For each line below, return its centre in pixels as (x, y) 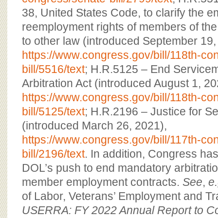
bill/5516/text (53, 69)
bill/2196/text (53, 154)
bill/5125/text (53, 111)
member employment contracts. (102, 182)
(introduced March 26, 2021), (94, 126)
